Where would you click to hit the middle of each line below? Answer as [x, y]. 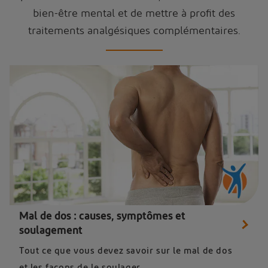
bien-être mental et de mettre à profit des [134, 14]
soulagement [51, 231]
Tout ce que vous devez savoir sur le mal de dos [126, 251]
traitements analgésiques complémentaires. [134, 31]
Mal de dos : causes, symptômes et [102, 217]
